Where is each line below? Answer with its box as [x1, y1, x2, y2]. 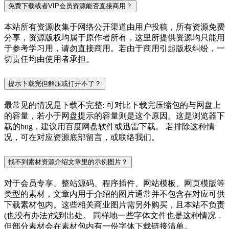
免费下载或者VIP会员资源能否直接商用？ [8, 2, 132, 10]
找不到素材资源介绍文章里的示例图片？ [8, 158, 128, 166]
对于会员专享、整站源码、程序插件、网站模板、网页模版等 [4, 179, 225, 188]
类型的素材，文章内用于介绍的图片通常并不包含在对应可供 [4, 190, 225, 199]
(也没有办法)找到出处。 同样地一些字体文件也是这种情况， [4, 211, 224, 220]
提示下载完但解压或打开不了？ [8, 80, 101, 88]
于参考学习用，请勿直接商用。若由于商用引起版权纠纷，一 [4, 44, 225, 53]
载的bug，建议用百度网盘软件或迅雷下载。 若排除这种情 [4, 122, 215, 131]
